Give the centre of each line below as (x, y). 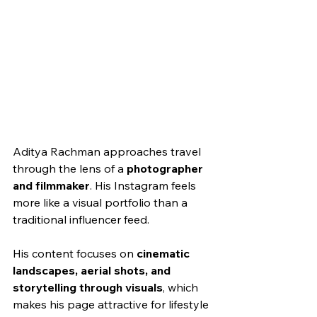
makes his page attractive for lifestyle (112, 304)
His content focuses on (75, 253)
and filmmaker (51, 185)
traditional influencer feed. (81, 219)
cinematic (165, 253)
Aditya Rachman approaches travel (108, 151)
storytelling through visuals (88, 287)
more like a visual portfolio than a (102, 202)
